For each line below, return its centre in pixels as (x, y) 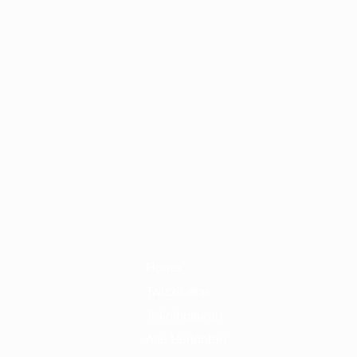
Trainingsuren (184, 314)
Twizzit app (177, 290)
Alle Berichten (186, 338)
